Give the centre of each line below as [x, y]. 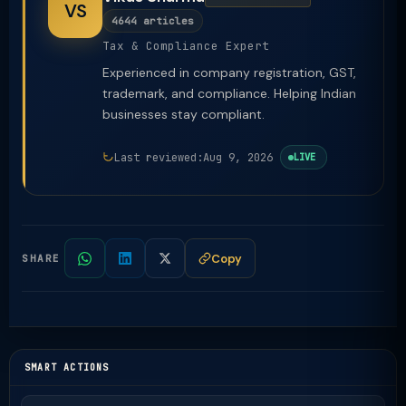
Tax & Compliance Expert [186, 46]
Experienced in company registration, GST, [229, 72]
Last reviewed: [159, 157]
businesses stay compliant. [184, 114]
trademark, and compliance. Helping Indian [229, 93]
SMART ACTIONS [67, 367]
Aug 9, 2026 [238, 157]
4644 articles [153, 21]
